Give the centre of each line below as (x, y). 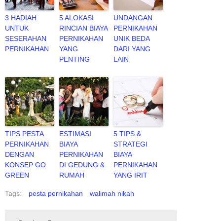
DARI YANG (132, 49)
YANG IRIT (130, 175)
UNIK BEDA (131, 38)
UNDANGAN (133, 18)
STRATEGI (130, 144)
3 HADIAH (21, 18)
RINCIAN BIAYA (83, 28)
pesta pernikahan (56, 193)
